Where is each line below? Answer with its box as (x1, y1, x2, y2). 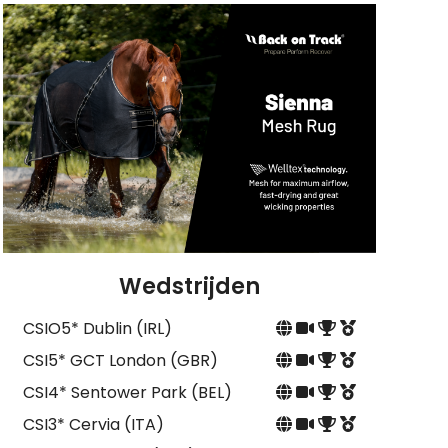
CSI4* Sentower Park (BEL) (22, 381, 232, 405)
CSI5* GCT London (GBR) (22, 349, 218, 373)
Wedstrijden (118, 271, 260, 303)
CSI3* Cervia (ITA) (22, 413, 164, 437)
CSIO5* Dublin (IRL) (22, 317, 172, 341)
